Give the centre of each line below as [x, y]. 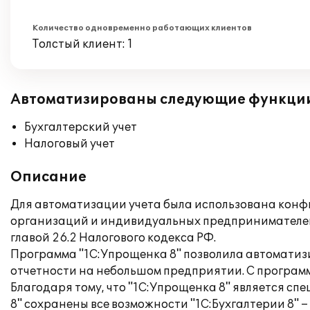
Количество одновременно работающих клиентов [142, 28]
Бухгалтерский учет [81, 127]
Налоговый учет [70, 144]
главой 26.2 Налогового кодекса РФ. [113, 238]
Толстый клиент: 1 [83, 44]
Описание [48, 177]
